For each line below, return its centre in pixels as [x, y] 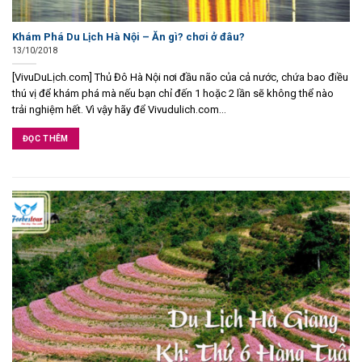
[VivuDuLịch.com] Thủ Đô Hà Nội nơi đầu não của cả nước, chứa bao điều [180, 78]
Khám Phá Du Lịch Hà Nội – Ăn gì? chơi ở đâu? [128, 36]
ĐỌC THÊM [46, 138]
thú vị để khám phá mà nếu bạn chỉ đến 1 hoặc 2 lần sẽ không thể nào [173, 94]
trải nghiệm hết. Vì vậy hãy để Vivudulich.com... [119, 110]
